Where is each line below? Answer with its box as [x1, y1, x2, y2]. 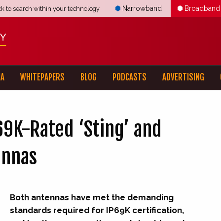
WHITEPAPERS [20, 72, 65, 83]
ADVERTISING [162, 72, 204, 83]
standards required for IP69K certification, [10, 205, 184, 216]
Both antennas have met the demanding [10, 192, 174, 203]
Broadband [184, 4, 220, 12]
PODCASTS [112, 72, 147, 83]
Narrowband [122, 4, 162, 12]
